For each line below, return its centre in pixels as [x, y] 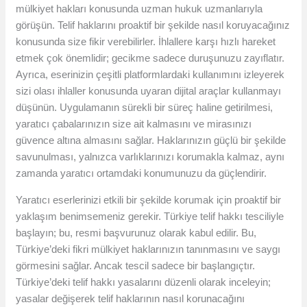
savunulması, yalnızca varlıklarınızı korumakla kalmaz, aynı [150, 157]
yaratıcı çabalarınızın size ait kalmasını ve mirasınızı [134, 124]
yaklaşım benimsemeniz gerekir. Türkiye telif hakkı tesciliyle [150, 217]
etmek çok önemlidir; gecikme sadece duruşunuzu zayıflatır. [150, 58]
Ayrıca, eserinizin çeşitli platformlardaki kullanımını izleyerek [150, 75]
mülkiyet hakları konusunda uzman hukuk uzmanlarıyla [139, 9]
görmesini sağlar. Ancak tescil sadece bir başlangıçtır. [136, 266]
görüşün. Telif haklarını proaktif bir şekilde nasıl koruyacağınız [153, 25]
